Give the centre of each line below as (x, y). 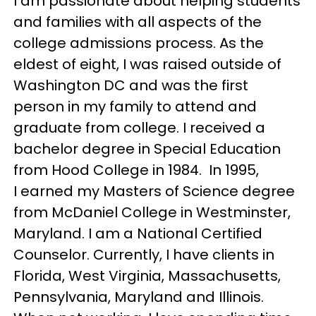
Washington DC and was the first (131, 85)
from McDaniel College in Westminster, (152, 212)
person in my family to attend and (135, 106)
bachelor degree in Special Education (147, 148)
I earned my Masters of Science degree (154, 191)
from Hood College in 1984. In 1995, (136, 170)
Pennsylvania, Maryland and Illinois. (142, 297)
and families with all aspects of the (138, 22)
